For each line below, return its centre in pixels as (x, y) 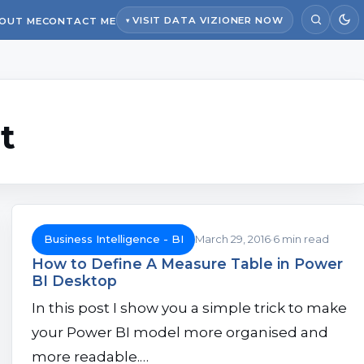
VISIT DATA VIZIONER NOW (208, 20)
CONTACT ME (79, 21)
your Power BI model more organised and (180, 333)
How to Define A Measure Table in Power (187, 263)
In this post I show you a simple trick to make (189, 308)
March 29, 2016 (233, 239)
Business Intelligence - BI (113, 239)
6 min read (301, 239)
